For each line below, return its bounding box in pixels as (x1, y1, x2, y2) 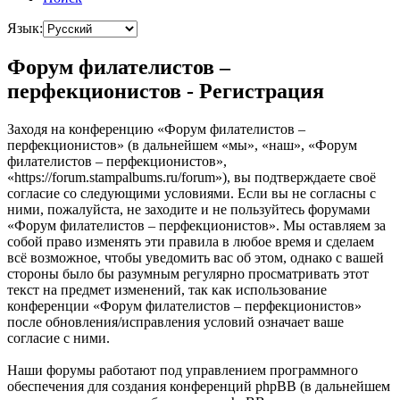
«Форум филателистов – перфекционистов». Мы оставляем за (7, 218, 386, 234)
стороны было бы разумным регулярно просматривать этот (7, 266, 369, 282)
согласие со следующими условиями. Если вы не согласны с (7, 186, 376, 202)
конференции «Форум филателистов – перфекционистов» (7, 298, 362, 314)
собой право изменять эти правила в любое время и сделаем (7, 234, 374, 250)
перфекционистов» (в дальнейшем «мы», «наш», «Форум (7, 137, 357, 154)
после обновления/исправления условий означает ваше (7, 314, 344, 330)
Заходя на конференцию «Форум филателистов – (7, 121, 305, 137)
